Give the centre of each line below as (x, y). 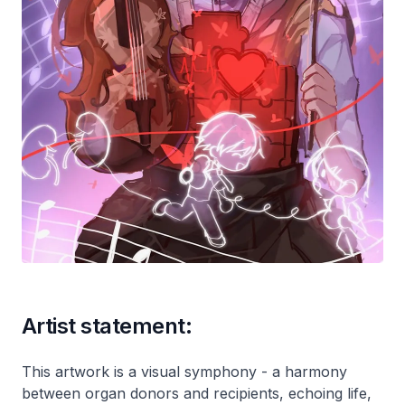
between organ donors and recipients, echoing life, (197, 393)
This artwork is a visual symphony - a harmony (184, 372)
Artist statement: (107, 326)
